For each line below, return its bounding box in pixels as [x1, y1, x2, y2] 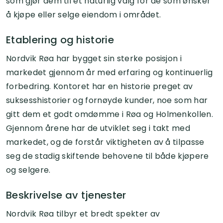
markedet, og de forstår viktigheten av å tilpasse [6, 136, 205, 148]
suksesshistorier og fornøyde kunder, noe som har [6, 94, 208, 106]
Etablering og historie [6, 32, 114, 47]
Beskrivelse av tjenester [6, 188, 126, 202]
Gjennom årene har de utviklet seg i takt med [6, 122, 191, 134]
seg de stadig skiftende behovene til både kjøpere [6, 150, 209, 162]
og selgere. [6, 164, 51, 176]
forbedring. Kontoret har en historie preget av [6, 80, 193, 92]
